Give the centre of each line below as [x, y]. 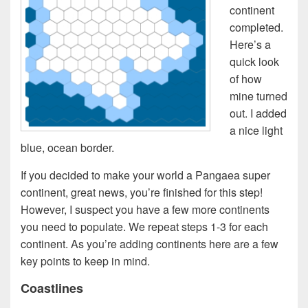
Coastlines [52, 288]
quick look [254, 62]
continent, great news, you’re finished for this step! [142, 192]
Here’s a [250, 45]
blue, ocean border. [67, 148]
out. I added [258, 113]
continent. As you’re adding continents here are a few [150, 244]
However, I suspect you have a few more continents [145, 210]
